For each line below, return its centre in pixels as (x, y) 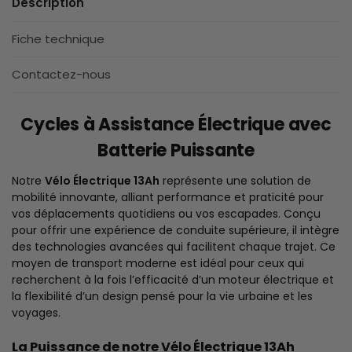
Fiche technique (58, 38)
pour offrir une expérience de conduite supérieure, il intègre (176, 231)
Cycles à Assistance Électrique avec (176, 125)
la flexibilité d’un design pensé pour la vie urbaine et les (162, 297)
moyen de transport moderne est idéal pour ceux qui (158, 264)
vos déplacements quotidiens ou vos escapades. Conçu (166, 214)
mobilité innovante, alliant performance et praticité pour (168, 198)
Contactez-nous (61, 75)
